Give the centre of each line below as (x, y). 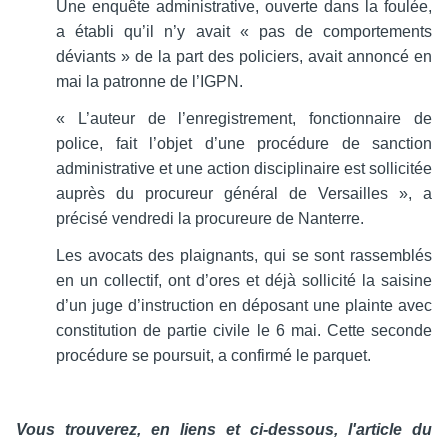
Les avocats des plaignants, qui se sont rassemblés (244, 256)
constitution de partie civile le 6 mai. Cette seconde (244, 331)
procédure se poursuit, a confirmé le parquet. (213, 356)
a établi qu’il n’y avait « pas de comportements (244, 32)
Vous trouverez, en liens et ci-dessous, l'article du (224, 430)
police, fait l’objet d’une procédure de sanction (244, 144)
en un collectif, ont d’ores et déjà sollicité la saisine (244, 281)
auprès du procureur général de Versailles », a (244, 194)
